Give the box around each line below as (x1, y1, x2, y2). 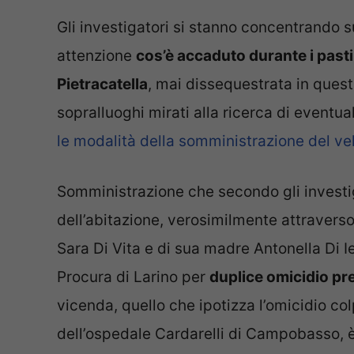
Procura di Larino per (57, 268, 209, 287)
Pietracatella (57, 74, 148, 93)
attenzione (57, 46, 136, 65)
